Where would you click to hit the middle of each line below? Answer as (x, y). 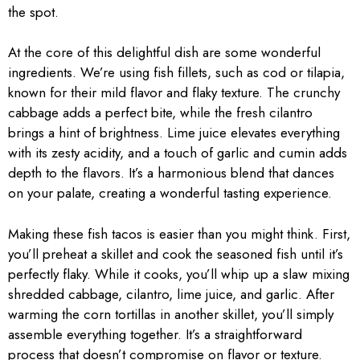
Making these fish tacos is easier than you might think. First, (179, 233)
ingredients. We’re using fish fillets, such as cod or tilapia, (176, 72)
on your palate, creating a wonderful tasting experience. (170, 193)
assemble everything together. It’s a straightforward (155, 334)
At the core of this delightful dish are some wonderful (164, 52)
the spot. (33, 12)
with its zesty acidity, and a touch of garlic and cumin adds (178, 153)
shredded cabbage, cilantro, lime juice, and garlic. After (171, 294)
